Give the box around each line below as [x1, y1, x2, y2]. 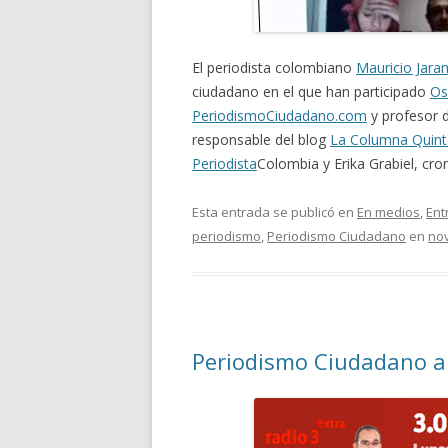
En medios [357, 203, 420, 221]
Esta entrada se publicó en [192, 203, 357, 221]
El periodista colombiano [192, 58, 356, 77]
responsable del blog [192, 130, 330, 149]
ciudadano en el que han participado [192, 82, 430, 101]
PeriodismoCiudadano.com [192, 106, 367, 125]
